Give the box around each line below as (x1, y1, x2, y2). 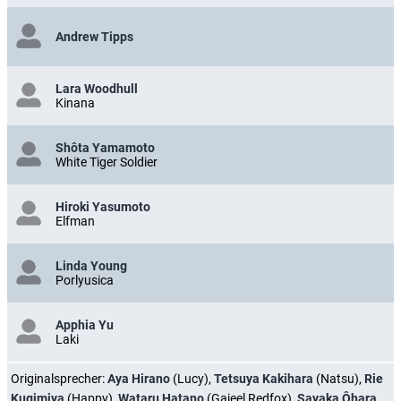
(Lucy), (170, 371, 214, 386)
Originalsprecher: (11, 371, 107, 386)
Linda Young (55, 258, 127, 273)
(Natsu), (313, 371, 364, 386)
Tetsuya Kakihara (214, 371, 313, 386)
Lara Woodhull (55, 81, 138, 96)
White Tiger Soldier (55, 154, 158, 169)
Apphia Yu (55, 317, 114, 332)
